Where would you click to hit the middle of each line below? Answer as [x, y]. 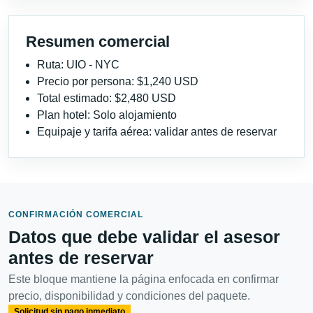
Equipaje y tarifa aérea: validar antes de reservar [157, 132]
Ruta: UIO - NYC [78, 65]
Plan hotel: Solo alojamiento [107, 115]
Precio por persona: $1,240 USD [118, 82]
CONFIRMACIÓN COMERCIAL [76, 215]
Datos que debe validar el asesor [144, 237]
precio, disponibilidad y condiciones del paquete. [129, 296]
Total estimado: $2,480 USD [107, 99]
